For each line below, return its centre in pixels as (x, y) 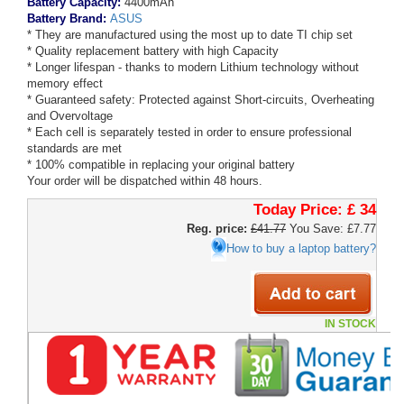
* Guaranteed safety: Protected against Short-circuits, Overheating (201, 100)
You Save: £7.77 (331, 229)
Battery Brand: (69, 18)
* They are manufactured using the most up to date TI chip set (190, 35)
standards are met (74, 148)
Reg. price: (217, 229)
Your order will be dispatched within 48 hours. (145, 181)
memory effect (65, 83)
